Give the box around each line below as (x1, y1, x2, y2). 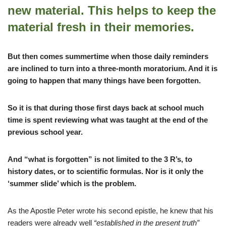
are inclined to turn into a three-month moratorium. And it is (8, 64, 217, 73)
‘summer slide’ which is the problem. (8, 179, 136, 188)
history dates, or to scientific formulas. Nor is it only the (8, 167, 203, 176)
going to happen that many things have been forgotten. (8, 76, 201, 85)
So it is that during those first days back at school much (8, 103, 204, 112)
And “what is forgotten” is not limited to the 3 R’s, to (8, 155, 192, 164)
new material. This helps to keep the (8, 4, 216, 18)
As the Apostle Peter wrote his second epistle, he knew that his (8, 206, 213, 215)
